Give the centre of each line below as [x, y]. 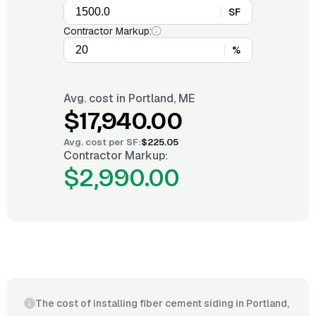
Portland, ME [162, 98]
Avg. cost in [96, 98]
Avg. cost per [95, 142]
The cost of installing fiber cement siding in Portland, [162, 303]
